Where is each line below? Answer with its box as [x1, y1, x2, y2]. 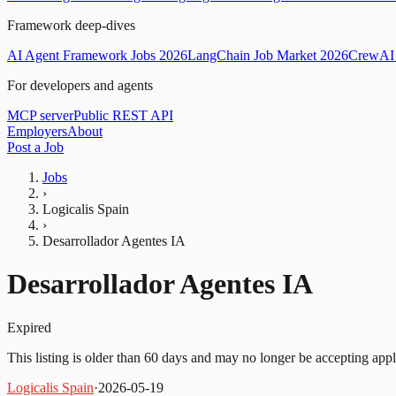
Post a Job [7, 140, 64, 155]
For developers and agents [7, 78, 153, 93]
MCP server [7, 108, 73, 123]
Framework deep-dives [7, 18, 135, 33]
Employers [7, 124, 67, 139]
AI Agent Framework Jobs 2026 [7, 48, 187, 63]
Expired [7, 319, 51, 335]
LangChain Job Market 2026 [187, 48, 348, 63]
